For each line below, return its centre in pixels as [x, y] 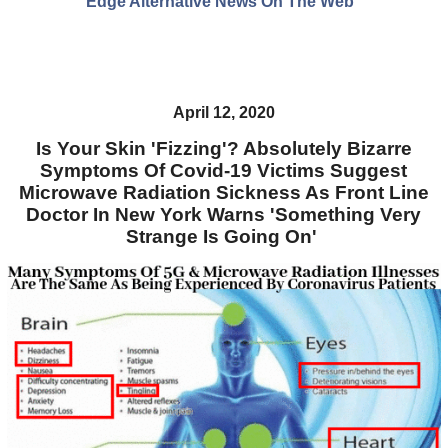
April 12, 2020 [223, 113]
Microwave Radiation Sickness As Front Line [223, 192]
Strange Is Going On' [223, 236]
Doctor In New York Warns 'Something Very [224, 214]
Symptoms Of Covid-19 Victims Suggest [224, 170]
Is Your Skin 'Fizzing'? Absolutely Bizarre [223, 148]
